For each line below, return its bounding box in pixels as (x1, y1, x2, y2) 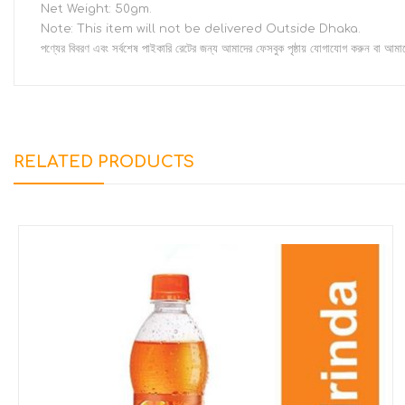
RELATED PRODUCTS (14, 153, 194, 172)
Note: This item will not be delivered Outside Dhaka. (41, 23, 361, 36)
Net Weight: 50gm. (41, 3, 152, 16)
